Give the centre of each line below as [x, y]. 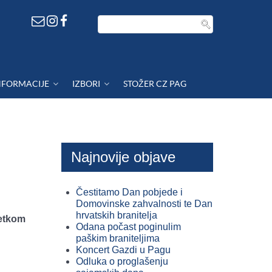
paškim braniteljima [118, 238]
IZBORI [87, 83]
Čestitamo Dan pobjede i [129, 192]
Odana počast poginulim [128, 227]
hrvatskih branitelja [117, 215]
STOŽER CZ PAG [155, 83]
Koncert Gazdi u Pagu [123, 250]
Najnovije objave [123, 157]
